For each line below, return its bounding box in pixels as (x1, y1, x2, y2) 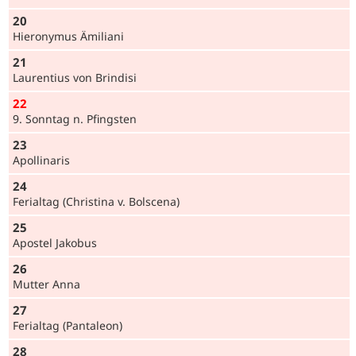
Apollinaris (13, 153, 70, 168)
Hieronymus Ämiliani (13, 29, 124, 44)
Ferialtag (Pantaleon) (13, 318, 122, 334)
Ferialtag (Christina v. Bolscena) (13, 194, 180, 210)
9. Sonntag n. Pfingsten (13, 111, 137, 127)
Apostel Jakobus (13, 235, 97, 251)
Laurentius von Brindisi (13, 70, 137, 86)
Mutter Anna (13, 277, 80, 292)
